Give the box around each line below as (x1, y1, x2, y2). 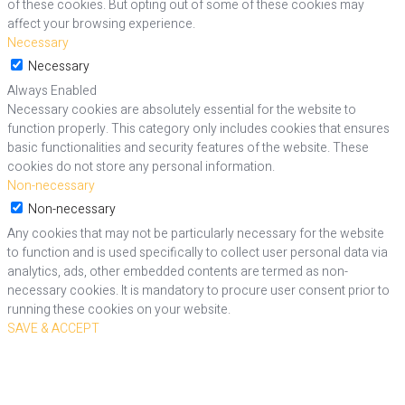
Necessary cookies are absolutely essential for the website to (7, 100, 356, 120)
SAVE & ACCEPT (7, 319, 99, 339)
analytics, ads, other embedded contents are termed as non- (7, 262, 348, 282)
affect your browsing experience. (7, 14, 195, 34)
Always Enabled (7, 81, 97, 101)
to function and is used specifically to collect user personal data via (7, 243, 388, 263)
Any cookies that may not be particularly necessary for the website (7, 224, 384, 244)
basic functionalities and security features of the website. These (7, 138, 369, 158)
